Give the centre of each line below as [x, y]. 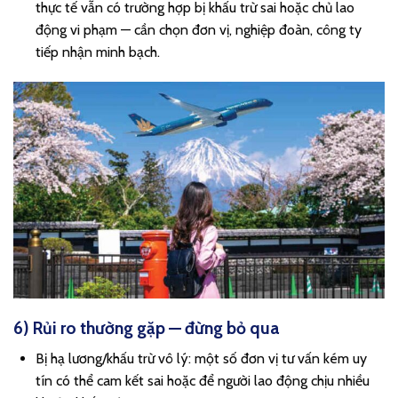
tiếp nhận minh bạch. [98, 52]
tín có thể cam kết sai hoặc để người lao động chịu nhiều [203, 380]
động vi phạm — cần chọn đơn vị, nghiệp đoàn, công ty [199, 30]
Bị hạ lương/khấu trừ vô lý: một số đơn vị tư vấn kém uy [201, 358]
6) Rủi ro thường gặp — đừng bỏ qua [146, 328]
